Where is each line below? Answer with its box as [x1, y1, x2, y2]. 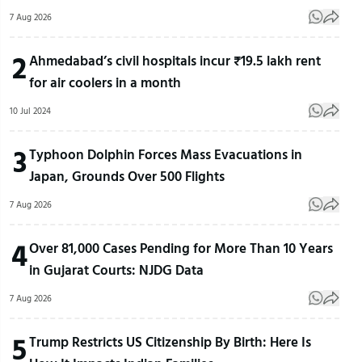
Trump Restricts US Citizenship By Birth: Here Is [29, 331, 311, 352]
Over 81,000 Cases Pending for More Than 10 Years [29, 238, 333, 259]
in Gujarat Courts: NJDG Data [29, 259, 204, 280]
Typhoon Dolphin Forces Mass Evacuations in [29, 144, 302, 165]
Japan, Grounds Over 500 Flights [29, 166, 225, 187]
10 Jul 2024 [10, 104, 51, 118]
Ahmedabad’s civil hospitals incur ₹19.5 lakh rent [29, 50, 321, 71]
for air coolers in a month [29, 72, 181, 93]
